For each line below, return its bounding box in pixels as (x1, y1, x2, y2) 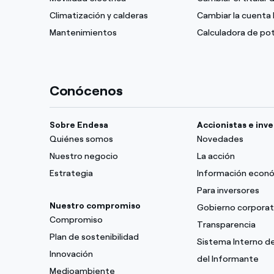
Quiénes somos (49, 134, 113, 144)
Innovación (49, 249, 93, 259)
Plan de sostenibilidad (49, 232, 139, 242)
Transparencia (196, 220, 256, 230)
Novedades (196, 134, 243, 144)
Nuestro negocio (49, 151, 118, 161)
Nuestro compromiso (49, 201, 141, 211)
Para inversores (196, 185, 259, 196)
